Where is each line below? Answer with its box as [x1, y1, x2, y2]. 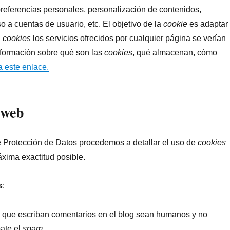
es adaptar [187, 20, 228, 28]
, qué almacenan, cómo [132, 48, 218, 57]
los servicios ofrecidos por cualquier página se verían [31, 34, 226, 43]
